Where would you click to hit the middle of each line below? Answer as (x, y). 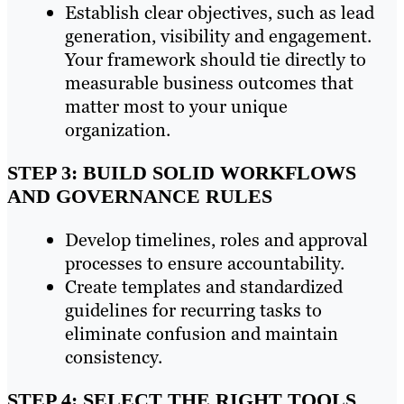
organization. (118, 130)
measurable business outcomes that (209, 83)
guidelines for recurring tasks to (193, 311)
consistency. (114, 358)
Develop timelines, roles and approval (216, 240)
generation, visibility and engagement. (218, 37)
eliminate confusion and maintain (202, 334)
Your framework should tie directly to (216, 60)
